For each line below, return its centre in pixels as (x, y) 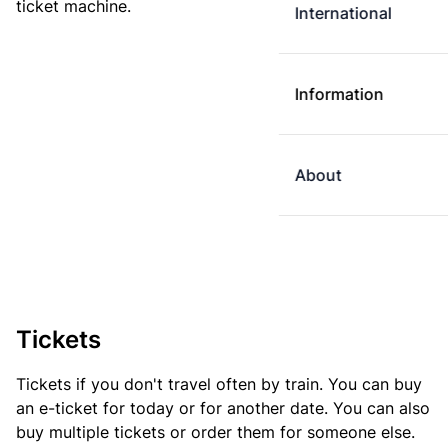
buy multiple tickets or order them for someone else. (215, 432)
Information (339, 94)
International (343, 13)
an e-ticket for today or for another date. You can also (223, 408)
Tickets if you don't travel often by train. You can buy (219, 384)
